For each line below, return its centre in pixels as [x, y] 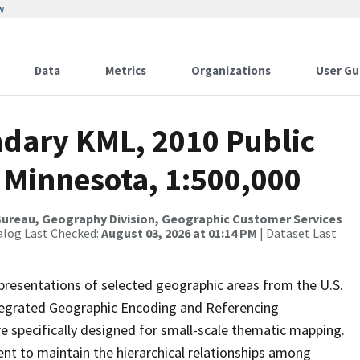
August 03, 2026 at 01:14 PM [179, 233]
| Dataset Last [297, 233]
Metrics [126, 70]
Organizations [231, 70]
